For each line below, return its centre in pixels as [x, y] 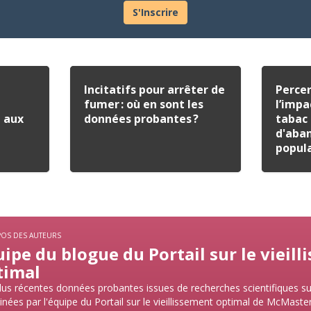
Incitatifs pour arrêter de [154, 90]
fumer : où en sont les [143, 104]
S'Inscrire [155, 12]
